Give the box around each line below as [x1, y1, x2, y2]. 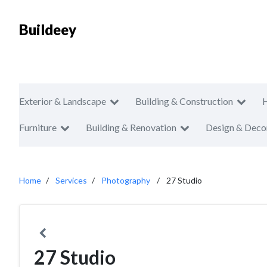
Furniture [19, 122, 57, 133]
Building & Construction [135, 95, 233, 107]
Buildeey [19, 21, 76, 38]
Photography [101, 175, 150, 185]
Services [55, 175, 87, 185]
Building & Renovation [86, 122, 176, 133]
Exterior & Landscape [19, 95, 106, 107]
